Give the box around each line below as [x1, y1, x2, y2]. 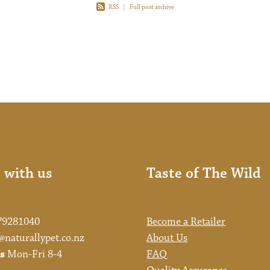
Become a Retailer [146, 215, 226, 229]
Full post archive [129, 2, 174, 11]
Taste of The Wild [146, 164, 262, 183]
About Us [146, 231, 188, 245]
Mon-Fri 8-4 [5, 248, 63, 262]
